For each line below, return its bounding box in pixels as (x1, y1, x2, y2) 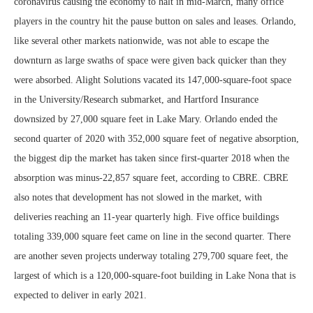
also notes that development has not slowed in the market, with (14, 192, 262, 203)
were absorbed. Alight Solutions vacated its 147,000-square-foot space (14, 75, 291, 85)
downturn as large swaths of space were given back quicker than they (14, 55, 286, 66)
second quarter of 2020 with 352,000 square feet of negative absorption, (14, 133, 299, 144)
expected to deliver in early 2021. (14, 290, 147, 300)
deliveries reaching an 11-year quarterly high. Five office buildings (14, 212, 279, 222)
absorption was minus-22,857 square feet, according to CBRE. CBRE (14, 173, 289, 183)
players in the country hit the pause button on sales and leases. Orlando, (14, 16, 296, 27)
